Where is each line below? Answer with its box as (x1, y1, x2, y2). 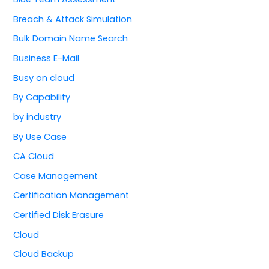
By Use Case (13, 130, 67, 143)
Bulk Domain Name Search (13, 32, 128, 45)
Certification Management (13, 189, 130, 202)
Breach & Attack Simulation (13, 13, 133, 25)
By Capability (13, 91, 71, 104)
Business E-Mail (13, 52, 80, 64)
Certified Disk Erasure (13, 209, 104, 222)
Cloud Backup (13, 248, 74, 261)
